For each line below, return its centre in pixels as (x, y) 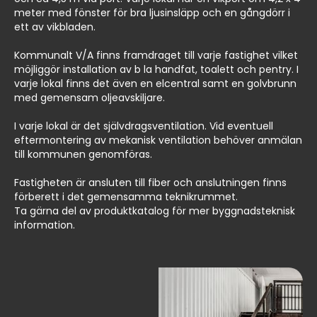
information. (45, 225)
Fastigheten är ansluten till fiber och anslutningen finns (150, 182)
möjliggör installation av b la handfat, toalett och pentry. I (156, 69)
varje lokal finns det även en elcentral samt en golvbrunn (155, 83)
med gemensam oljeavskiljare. (90, 97)
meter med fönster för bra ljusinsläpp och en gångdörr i (152, 12)
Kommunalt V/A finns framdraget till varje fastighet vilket (156, 55)
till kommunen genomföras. (83, 154)
